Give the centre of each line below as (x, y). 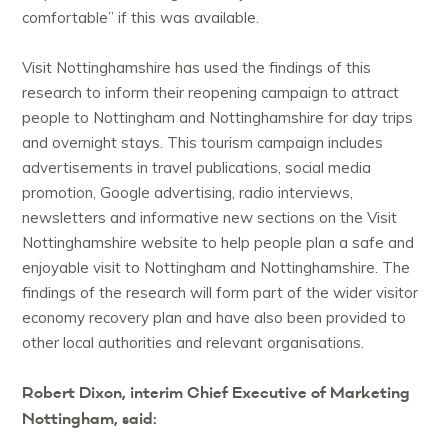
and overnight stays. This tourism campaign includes (203, 143)
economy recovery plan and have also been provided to (214, 318)
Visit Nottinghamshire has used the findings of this (197, 68)
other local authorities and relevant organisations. (193, 343)
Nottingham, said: (90, 419)
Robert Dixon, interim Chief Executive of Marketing (216, 393)
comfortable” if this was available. (141, 18)
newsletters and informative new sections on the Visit (210, 218)
